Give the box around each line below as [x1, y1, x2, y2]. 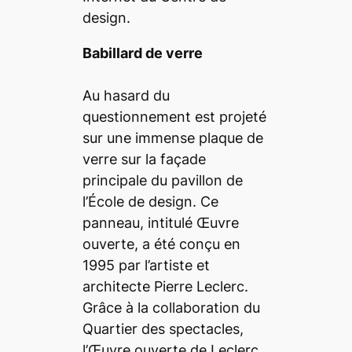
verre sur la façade [82, 150, 206, 167]
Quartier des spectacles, [82, 320, 244, 337]
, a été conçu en [134, 235, 240, 252]
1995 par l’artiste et [82, 256, 210, 273]
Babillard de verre [82, 44, 203, 61]
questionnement [82, 108, 191, 125]
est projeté [190, 108, 266, 125]
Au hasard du [82, 86, 170, 104]
